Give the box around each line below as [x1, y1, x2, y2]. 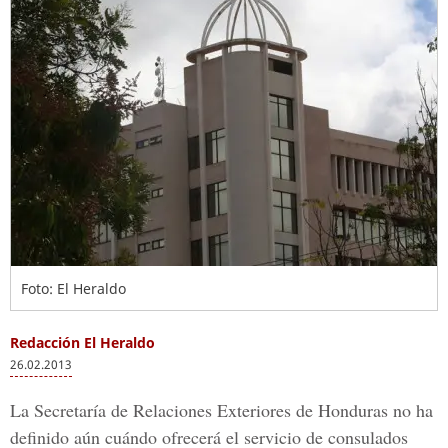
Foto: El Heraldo [21, 279, 126, 298]
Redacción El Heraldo [10, 333, 155, 352]
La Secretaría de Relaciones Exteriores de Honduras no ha [10, 398, 433, 422]
